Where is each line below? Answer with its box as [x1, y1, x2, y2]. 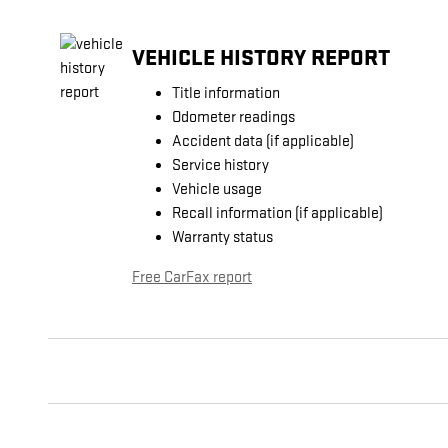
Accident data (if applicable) [172, 132, 354, 152]
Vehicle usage [172, 180, 262, 200]
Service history [172, 156, 269, 176]
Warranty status [172, 228, 273, 248]
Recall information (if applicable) [172, 204, 383, 224]
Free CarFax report [132, 268, 252, 288]
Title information [172, 84, 280, 104]
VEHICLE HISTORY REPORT [132, 43, 390, 72]
